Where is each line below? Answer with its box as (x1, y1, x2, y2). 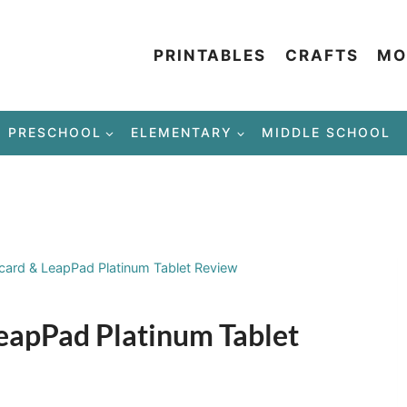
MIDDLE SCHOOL (262, 124, 392, 141)
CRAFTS (284, 45, 359, 65)
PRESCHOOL (7, 124, 102, 141)
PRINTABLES (154, 45, 267, 65)
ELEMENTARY (131, 124, 233, 141)
